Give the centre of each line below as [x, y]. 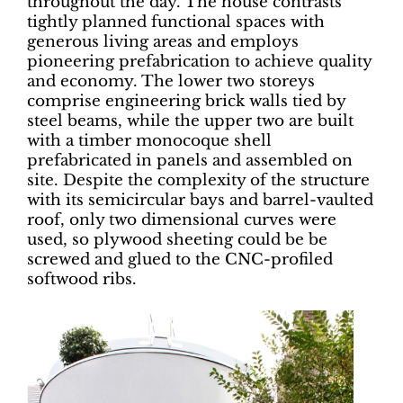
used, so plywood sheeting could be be [177, 239]
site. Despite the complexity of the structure [198, 180]
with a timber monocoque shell [149, 140]
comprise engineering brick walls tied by [186, 101]
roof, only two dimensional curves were [182, 219]
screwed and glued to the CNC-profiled [180, 259]
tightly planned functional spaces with [176, 22]
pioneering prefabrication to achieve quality [199, 61]
